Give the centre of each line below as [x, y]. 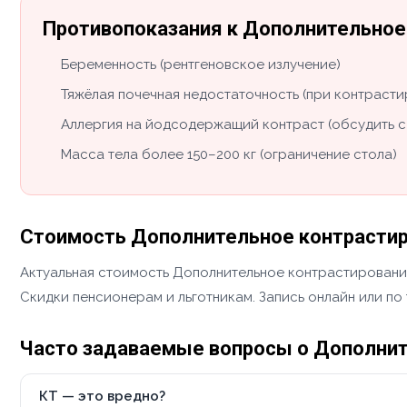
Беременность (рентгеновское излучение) [201, 64]
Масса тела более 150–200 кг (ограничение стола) [229, 154]
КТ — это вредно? [102, 397]
